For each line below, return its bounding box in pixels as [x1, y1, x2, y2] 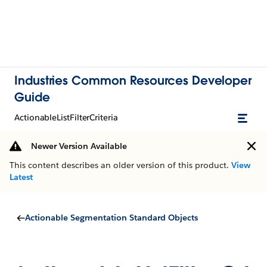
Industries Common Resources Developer [14, 73, 252, 88]
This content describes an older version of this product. [10, 160, 231, 170]
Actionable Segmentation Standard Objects [25, 212, 198, 223]
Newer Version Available [31, 141, 127, 151]
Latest [10, 172, 33, 182]
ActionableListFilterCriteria [14, 112, 118, 123]
